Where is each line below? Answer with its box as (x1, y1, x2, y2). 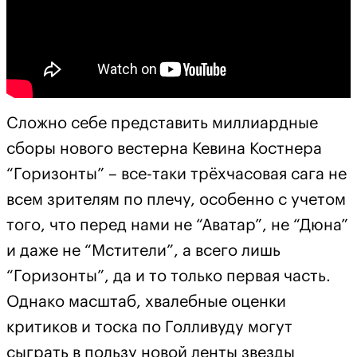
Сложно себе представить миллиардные (6, 115, 318, 131)
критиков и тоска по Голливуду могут (6, 319, 292, 335)
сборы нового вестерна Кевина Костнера (6, 140, 322, 157)
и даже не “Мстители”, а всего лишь (6, 242, 280, 259)
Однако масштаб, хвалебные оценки (6, 293, 286, 310)
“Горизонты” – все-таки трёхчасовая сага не (6, 166, 347, 182)
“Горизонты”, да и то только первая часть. (6, 268, 331, 284)
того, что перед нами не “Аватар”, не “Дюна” (6, 217, 348, 233)
